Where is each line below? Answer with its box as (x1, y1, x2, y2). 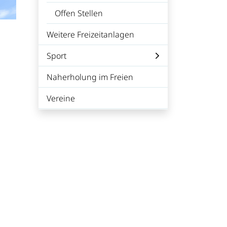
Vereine (47, 93, 75, 104)
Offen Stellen (55, 8, 103, 19)
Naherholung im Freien (47, 71, 133, 83)
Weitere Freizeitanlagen (47, 29, 134, 40)
